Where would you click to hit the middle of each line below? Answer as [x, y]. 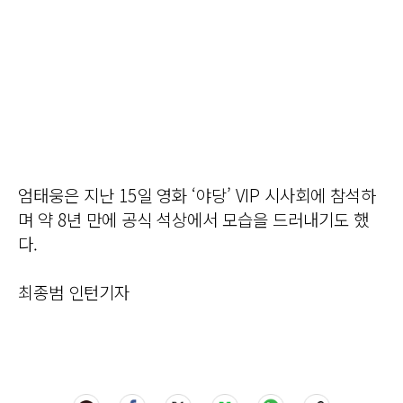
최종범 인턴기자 [74, 291]
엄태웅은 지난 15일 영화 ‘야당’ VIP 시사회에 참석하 [197, 194]
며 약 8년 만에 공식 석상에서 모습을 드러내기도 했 [193, 219]
